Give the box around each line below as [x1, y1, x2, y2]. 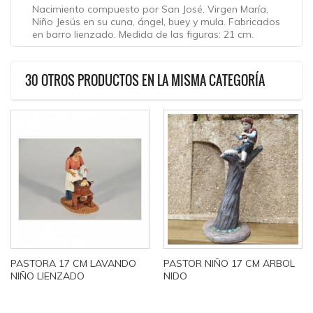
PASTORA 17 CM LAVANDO [10, 257, 136, 270]
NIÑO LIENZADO [10, 270, 85, 282]
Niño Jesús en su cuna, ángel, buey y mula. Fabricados [32, 15, 280, 28]
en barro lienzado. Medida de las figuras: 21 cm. [32, 28, 254, 41]
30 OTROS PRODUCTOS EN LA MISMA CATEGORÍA [25, 71, 265, 89]
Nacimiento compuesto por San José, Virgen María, [32, 3, 268, 15]
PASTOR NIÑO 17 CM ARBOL [163, 257, 295, 270]
